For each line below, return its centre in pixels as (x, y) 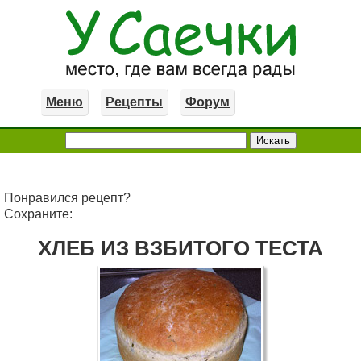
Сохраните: (38, 214)
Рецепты (134, 102)
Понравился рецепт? (67, 198)
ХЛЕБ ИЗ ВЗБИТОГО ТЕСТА (180, 248)
